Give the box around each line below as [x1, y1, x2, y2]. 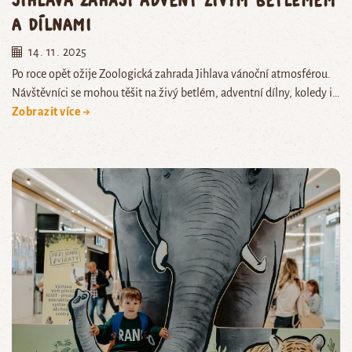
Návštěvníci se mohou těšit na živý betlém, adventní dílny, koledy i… [12, 86, 339, 99]
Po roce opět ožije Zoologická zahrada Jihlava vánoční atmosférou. [12, 67, 331, 80]
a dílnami [12, 13, 92, 34]
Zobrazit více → [12, 104, 91, 118]
